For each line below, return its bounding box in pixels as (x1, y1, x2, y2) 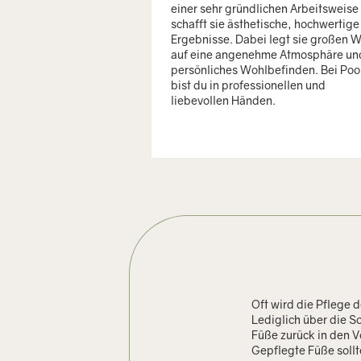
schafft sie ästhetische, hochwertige (171, 16, 359, 31)
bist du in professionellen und (171, 77, 326, 92)
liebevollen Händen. (171, 93, 276, 107)
